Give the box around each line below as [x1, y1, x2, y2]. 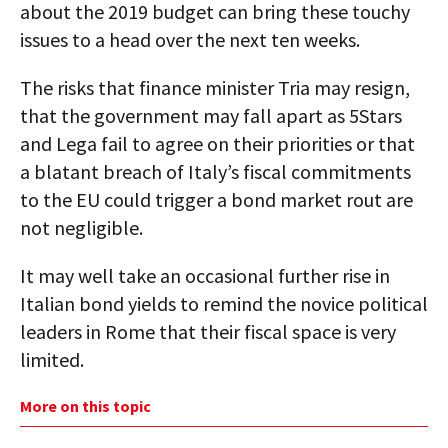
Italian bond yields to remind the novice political [20, 291, 428, 316]
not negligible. [20, 215, 143, 240]
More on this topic [20, 396, 151, 416]
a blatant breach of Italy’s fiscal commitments [20, 159, 411, 184]
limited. [20, 347, 84, 372]
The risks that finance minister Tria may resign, [20, 75, 410, 100]
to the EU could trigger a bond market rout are [20, 187, 413, 212]
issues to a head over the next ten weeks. [20, 27, 360, 52]
